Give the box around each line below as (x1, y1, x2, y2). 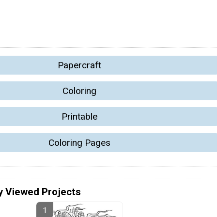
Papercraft (58, 59, 101, 71)
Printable (62, 111, 97, 123)
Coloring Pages (48, 137, 110, 148)
